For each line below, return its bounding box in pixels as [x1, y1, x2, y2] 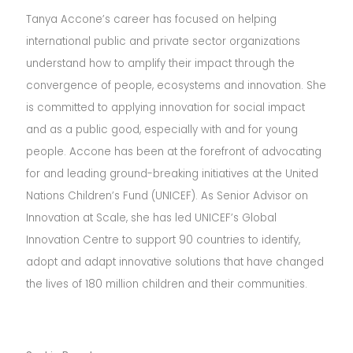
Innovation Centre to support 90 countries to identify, [26, 232, 301, 247]
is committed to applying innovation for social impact [26, 100, 306, 115]
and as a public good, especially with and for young [26, 122, 299, 137]
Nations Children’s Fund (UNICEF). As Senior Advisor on [26, 188, 309, 203]
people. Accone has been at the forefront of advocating [26, 144, 322, 159]
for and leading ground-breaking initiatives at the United [26, 166, 319, 181]
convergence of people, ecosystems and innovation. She [26, 78, 327, 93]
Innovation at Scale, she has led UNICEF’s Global [26, 210, 277, 225]
